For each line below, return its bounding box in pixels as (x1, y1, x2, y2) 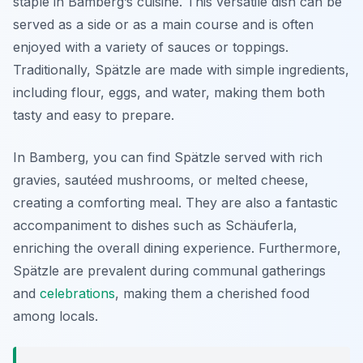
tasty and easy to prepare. (13, 107, 174, 124)
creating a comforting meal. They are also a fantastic (13, 194, 338, 211)
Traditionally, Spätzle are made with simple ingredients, (13, 62, 349, 79)
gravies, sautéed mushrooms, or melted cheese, (13, 172, 309, 189)
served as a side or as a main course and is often (13, 16, 314, 33)
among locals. (13, 308, 98, 325)
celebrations (40, 285, 115, 302)
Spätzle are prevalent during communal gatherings (13, 263, 326, 280)
